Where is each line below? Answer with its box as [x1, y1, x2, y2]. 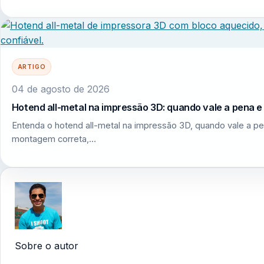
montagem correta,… [11, 134, 96, 145]
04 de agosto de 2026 [11, 82, 110, 95]
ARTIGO [17, 63, 46, 71]
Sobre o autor [15, 239, 78, 252]
